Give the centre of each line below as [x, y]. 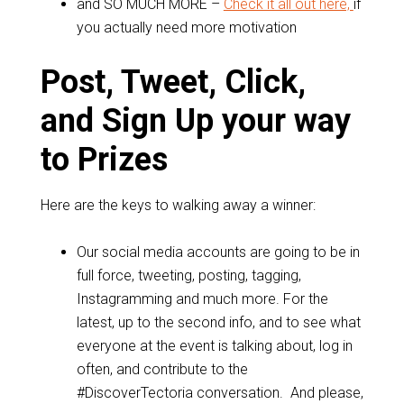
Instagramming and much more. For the [202, 299]
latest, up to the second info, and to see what [218, 322]
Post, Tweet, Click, [173, 82]
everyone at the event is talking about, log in [214, 346]
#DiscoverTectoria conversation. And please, [220, 393]
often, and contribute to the [162, 369]
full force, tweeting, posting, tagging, [188, 275]
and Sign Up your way [195, 121]
